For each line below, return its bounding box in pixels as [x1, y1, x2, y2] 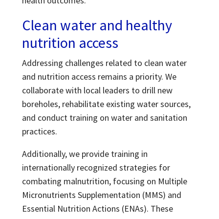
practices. [22, 126, 59, 137]
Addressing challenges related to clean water [22, 57, 187, 69]
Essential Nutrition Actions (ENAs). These [22, 203, 173, 215]
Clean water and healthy [22, 16, 172, 35]
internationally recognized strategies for [22, 162, 170, 174]
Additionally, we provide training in [22, 148, 148, 160]
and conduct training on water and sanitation [22, 112, 187, 124]
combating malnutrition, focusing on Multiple [22, 175, 187, 187]
